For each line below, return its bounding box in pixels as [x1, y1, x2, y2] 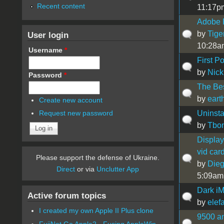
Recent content [36, 1, 85, 10]
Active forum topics [27, 190, 106, 201]
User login [27, 29, 68, 40]
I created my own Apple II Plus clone [39, 206, 154, 215]
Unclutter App [96, 165, 139, 173]
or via [75, 165, 97, 173]
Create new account [39, 95, 103, 104]
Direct [56, 165, 75, 173]
